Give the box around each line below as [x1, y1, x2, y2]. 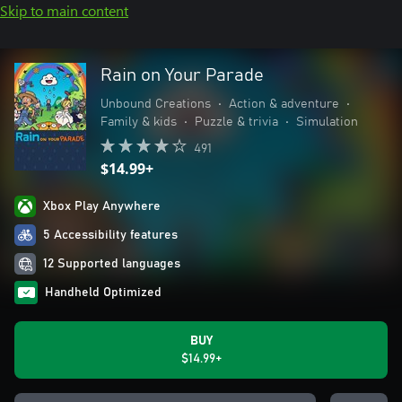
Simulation [296, 116, 358, 128]
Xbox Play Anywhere [43, 200, 161, 213]
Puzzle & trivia [195, 116, 278, 128]
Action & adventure [229, 98, 339, 110]
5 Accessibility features [43, 229, 178, 241]
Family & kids [100, 116, 177, 128]
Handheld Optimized [45, 286, 162, 299]
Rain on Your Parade [100, 66, 264, 84]
